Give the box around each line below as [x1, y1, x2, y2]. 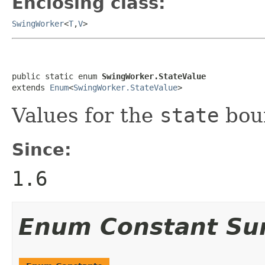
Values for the [12, 103, 160, 127]
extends [12, 82, 50, 92]
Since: [12, 139, 72, 160]
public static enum [12, 71, 102, 81]
